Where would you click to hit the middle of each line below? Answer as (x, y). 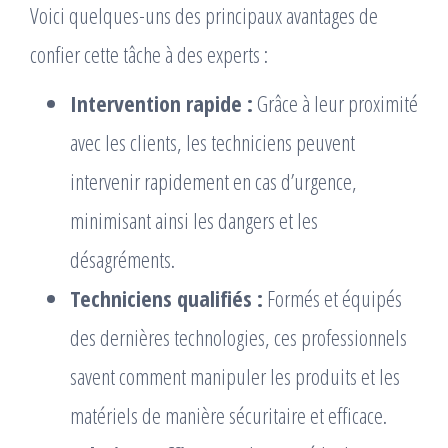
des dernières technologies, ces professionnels (238, 337)
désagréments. (122, 259)
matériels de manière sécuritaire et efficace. (228, 415)
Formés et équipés (332, 298)
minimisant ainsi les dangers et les (194, 220)
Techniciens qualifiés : (166, 298)
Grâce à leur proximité (335, 103)
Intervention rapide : (161, 103)
